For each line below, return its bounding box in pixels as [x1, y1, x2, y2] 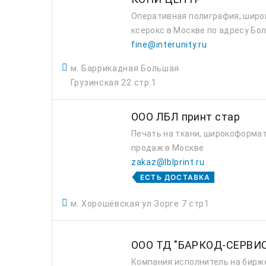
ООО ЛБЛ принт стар [131, 110, 240, 123]
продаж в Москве [131, 143, 204, 153]
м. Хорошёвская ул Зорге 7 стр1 [70, 199, 210, 208]
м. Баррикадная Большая [70, 64, 180, 73]
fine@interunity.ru [131, 40, 207, 49]
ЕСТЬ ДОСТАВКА [140, 173, 211, 182]
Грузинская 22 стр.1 [70, 78, 157, 87]
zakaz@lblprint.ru [131, 157, 205, 167]
